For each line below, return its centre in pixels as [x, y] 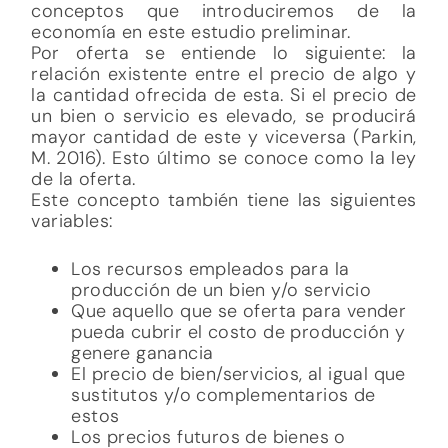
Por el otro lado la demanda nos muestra [224, 369]
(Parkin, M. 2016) [101, 348]
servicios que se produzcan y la [207, 264]
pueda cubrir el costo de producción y [238, 138]
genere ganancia [142, 159]
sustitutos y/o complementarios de [223, 201]
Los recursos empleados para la [210, 75]
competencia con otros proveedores [231, 285]
